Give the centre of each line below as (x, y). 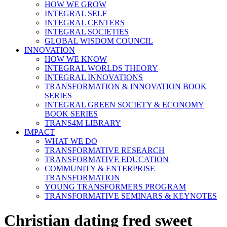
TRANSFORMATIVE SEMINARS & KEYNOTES (131, 196)
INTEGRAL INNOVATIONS (94, 77)
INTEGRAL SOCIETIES (87, 32)
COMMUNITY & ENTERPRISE (100, 168)
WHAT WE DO (71, 141)
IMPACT (40, 132)
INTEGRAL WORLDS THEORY (101, 68)
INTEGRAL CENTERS (85, 23)
